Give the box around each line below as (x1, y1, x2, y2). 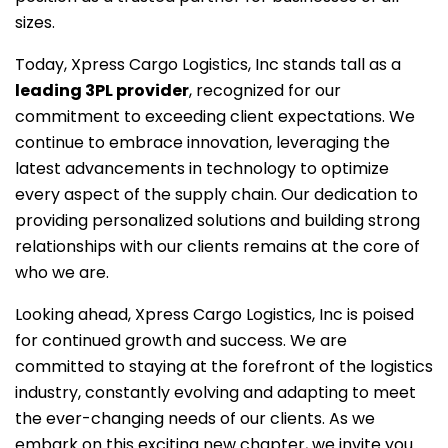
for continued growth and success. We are (15, 329, 347, 352)
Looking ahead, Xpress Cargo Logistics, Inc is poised (15, 303, 414, 326)
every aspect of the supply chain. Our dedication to (15, 183, 418, 206)
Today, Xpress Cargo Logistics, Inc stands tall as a (15, 53, 401, 76)
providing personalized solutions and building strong (15, 209, 420, 232)
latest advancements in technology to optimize (15, 157, 389, 180)
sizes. (15, 11, 55, 34)
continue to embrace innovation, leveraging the (15, 131, 390, 154)
